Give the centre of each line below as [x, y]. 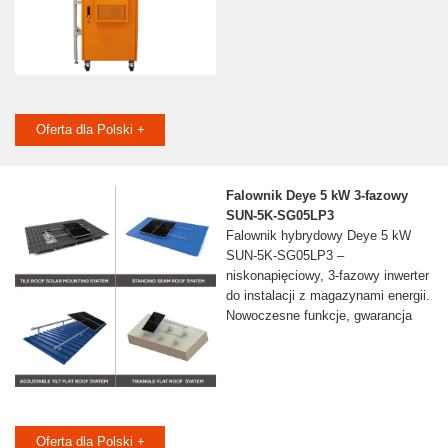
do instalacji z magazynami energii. [327, 296]
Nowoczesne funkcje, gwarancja [318, 316]
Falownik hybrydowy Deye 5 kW [318, 236]
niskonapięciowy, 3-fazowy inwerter [327, 276]
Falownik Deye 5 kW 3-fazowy [316, 196]
